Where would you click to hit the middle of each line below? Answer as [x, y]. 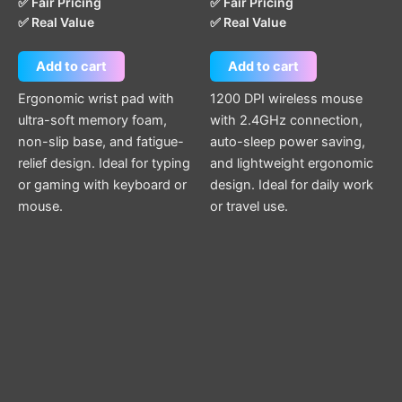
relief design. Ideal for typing [104, 164]
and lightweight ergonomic [292, 164]
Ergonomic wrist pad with [96, 99]
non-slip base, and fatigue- [101, 142]
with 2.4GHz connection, [286, 121]
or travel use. [249, 207]
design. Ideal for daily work [292, 185]
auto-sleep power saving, [288, 142]
